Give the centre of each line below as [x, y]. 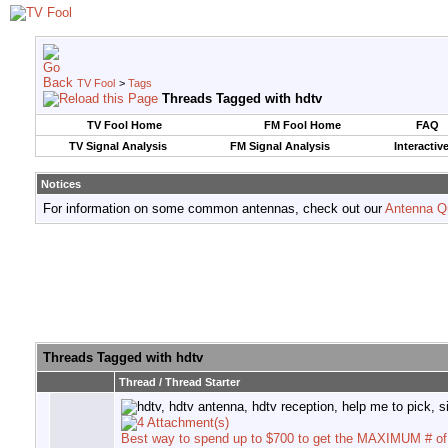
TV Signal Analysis [117, 146]
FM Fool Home [302, 125]
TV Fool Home [124, 125]
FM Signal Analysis [279, 146]
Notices [61, 184]
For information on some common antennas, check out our [214, 208]
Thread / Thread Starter [179, 382]
